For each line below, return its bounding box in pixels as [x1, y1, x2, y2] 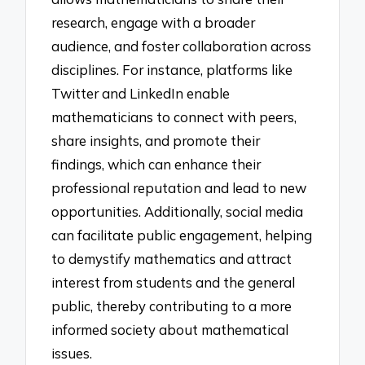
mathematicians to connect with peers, [51, 108, 297, 126]
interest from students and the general [51, 274, 296, 292]
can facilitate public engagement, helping [51, 226, 313, 244]
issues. [51, 345, 93, 363]
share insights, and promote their [51, 132, 261, 150]
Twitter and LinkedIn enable [51, 85, 231, 103]
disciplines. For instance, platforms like [51, 61, 293, 79]
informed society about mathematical [51, 321, 289, 339]
